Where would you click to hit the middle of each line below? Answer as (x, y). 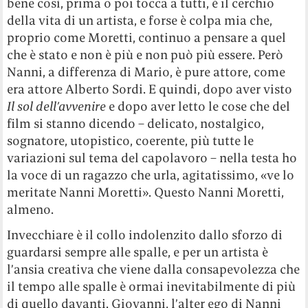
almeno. (31, 210)
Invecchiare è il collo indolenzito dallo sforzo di (145, 235)
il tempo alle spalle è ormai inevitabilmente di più (152, 287)
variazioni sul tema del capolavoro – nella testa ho (152, 158)
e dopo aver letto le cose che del (198, 107)
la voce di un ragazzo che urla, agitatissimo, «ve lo (151, 175)
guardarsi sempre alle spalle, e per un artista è (138, 252)
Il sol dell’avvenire (57, 107)
